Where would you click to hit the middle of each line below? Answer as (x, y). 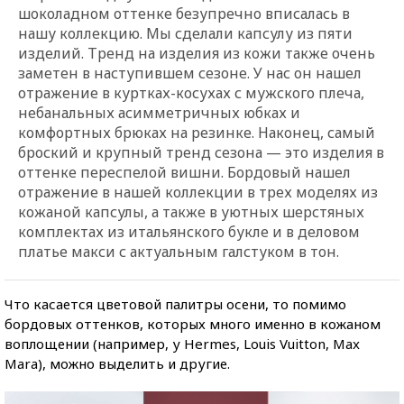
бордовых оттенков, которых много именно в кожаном (193, 323)
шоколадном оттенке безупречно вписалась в (184, 13)
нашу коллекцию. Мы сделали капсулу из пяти (185, 33)
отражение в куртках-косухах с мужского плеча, (191, 92)
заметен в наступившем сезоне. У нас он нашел (190, 73)
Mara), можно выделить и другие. (117, 363)
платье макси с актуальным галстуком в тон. (179, 251)
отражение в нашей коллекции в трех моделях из (198, 192)
